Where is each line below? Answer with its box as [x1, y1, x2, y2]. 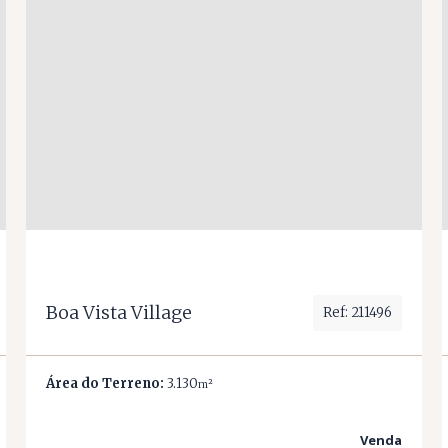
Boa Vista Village [46, 301, 192, 324]
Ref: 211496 [323, 303, 392, 321]
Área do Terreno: [46, 375, 164, 392]
